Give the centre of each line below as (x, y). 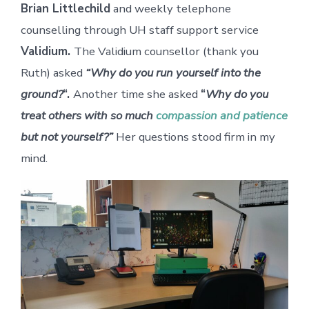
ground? (41, 94)
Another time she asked (137, 94)
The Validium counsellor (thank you (166, 51)
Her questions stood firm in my (195, 137)
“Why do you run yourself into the (173, 72)
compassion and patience (221, 115)
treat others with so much (88, 115)
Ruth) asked (53, 72)
